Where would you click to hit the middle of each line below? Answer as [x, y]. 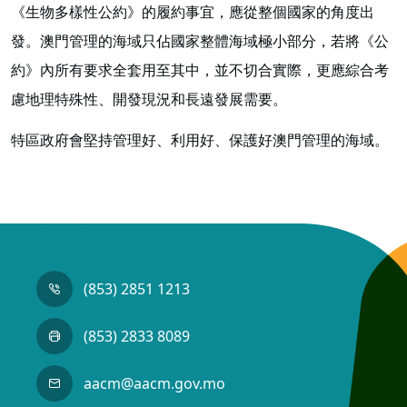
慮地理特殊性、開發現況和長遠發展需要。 [149, 99]
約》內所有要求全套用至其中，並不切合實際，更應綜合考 [200, 69]
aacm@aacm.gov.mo [154, 384]
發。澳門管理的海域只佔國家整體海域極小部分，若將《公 [200, 40]
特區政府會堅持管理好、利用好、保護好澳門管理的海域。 [200, 139]
